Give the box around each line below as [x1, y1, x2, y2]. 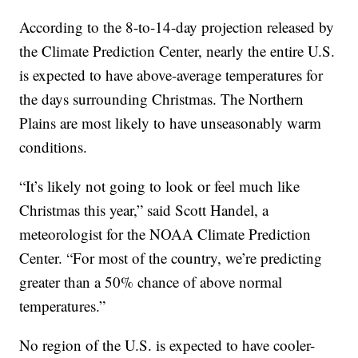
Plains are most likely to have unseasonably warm [19, 113, 322, 133]
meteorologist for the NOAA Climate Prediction [19, 224, 312, 245]
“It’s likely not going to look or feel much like [19, 176, 300, 197]
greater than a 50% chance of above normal [19, 272, 283, 292]
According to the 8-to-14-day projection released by [19, 17, 335, 38]
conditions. [19, 137, 93, 157]
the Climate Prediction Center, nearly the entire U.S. [19, 41, 336, 62]
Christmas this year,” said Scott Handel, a [19, 200, 269, 221]
